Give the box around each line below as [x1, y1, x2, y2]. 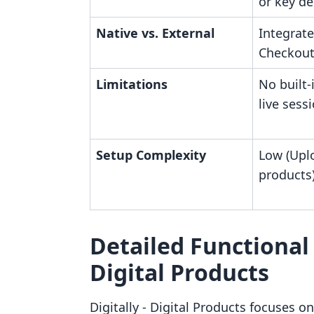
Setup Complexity [96, 146, 206, 163]
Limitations [96, 76, 168, 93]
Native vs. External [96, 25, 214, 41]
